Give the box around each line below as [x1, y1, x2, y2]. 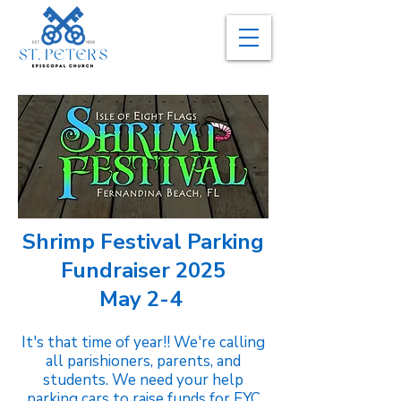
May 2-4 [99, 285, 187, 313]
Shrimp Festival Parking [22, 227, 264, 256]
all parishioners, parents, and [46, 351, 241, 371]
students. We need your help [43, 370, 243, 390]
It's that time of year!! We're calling [21, 332, 265, 353]
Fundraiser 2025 [61, 256, 226, 285]
